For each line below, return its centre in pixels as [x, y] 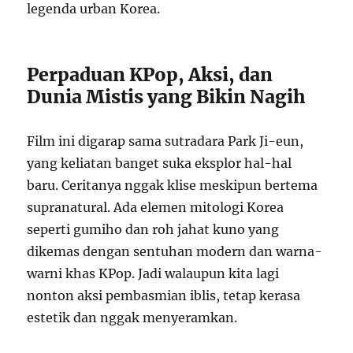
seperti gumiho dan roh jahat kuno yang [153, 229]
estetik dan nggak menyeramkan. [132, 318]
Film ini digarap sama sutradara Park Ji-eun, [165, 141]
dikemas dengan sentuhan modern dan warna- [175, 251]
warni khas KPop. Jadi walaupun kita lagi [153, 273]
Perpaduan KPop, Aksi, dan [150, 74]
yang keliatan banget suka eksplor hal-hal [160, 163]
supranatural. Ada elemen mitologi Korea [156, 207]
